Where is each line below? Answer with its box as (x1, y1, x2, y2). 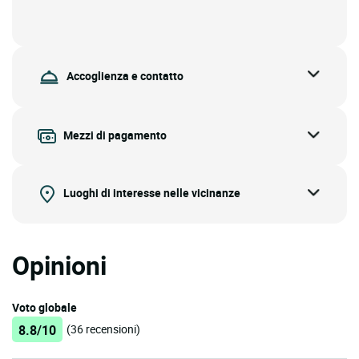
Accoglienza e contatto (67, 68, 184, 84)
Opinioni (12, 248, 107, 283)
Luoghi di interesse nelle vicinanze (63, 185, 240, 201)
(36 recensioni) (67, 321, 140, 337)
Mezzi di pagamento (63, 127, 167, 143)
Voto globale (12, 300, 77, 316)
